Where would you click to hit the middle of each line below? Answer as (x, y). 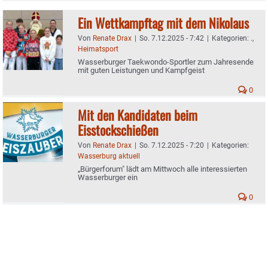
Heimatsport (98, 49)
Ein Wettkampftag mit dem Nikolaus (163, 22)
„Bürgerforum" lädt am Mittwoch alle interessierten (162, 169)
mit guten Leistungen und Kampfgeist (141, 70)
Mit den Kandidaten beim (138, 115)
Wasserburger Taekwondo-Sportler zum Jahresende (166, 62)
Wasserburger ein (108, 177)
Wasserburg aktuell (109, 156)
